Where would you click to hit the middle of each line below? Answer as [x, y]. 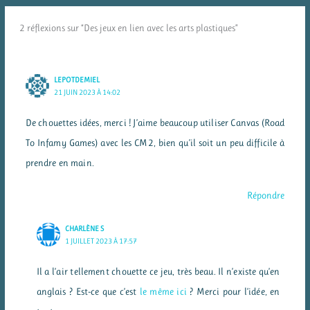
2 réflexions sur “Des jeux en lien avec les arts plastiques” [128, 28]
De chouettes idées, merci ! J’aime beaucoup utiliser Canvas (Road [155, 122]
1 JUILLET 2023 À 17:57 [101, 241]
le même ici [162, 292]
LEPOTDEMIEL [77, 80]
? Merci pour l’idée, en [233, 292]
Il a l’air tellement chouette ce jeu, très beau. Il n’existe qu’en [158, 272]
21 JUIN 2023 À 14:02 [88, 92]
